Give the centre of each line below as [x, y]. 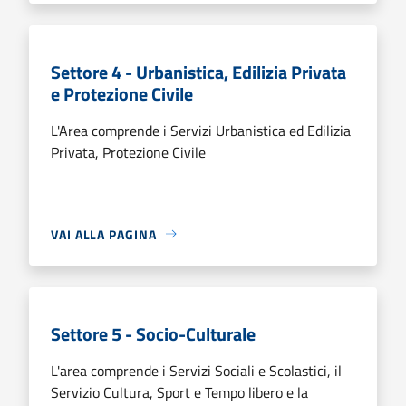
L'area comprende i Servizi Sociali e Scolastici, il [196, 370]
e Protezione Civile [122, 93]
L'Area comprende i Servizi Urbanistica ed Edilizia [201, 130]
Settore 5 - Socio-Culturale [153, 333]
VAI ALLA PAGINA [104, 234]
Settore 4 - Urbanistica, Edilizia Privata [198, 72]
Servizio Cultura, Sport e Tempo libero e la [179, 392]
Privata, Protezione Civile [128, 152]
